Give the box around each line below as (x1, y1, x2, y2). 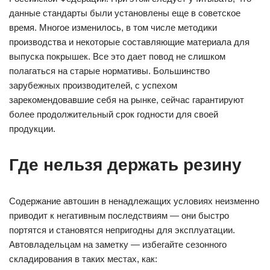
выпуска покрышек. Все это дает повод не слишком (9, 51, 225, 62)
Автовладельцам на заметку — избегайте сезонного (9, 239, 227, 250)
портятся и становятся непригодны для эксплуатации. (9, 225, 235, 236)
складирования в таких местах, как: (9, 254, 157, 265)
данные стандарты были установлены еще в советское (9, 8, 240, 19)
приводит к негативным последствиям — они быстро (9, 210, 229, 221)
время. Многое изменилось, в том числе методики (9, 22, 217, 33)
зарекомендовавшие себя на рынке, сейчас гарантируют (9, 95, 244, 105)
